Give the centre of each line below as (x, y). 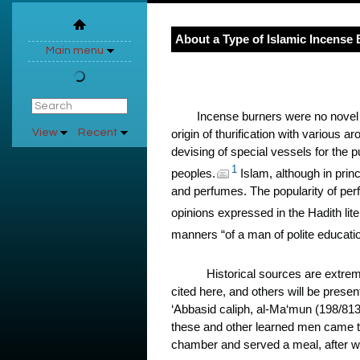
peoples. (193, 173)
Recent (97, 133)
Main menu (74, 51)
